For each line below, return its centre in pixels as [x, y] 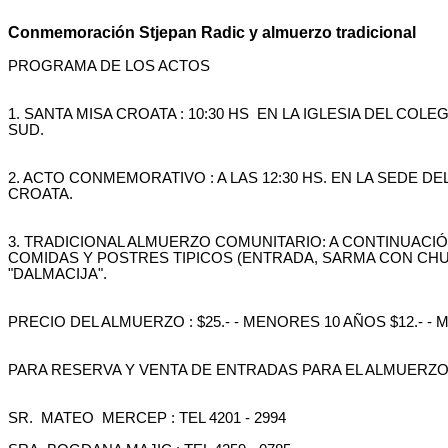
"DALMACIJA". [57, 274]
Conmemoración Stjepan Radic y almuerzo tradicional [212, 32]
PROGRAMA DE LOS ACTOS [109, 66]
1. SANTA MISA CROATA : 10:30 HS [128, 114]
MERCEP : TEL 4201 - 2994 [194, 418]
